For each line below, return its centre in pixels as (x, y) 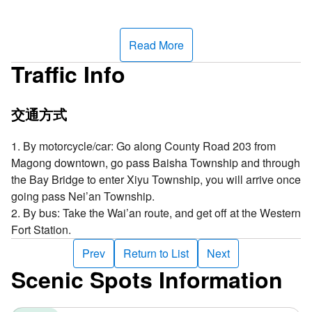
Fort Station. (41, 229)
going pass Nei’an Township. (83, 196)
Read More (156, 45)
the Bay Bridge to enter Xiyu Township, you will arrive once (156, 179)
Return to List (156, 253)
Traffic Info (68, 73)
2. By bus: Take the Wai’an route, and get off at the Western (156, 212)
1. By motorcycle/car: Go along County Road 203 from (143, 146)
